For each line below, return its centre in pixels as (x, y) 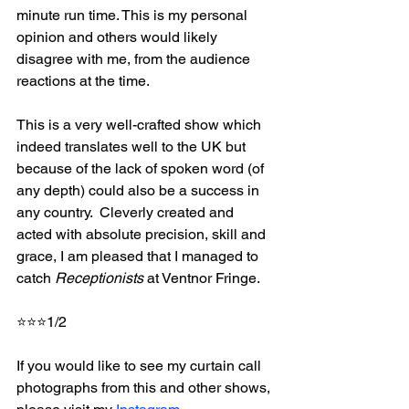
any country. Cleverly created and (127, 212)
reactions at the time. (83, 80)
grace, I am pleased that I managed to (139, 256)
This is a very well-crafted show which (141, 124)
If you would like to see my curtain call (141, 365)
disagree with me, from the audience (135, 58)
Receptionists (99, 278)
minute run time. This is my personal (134, 15)
